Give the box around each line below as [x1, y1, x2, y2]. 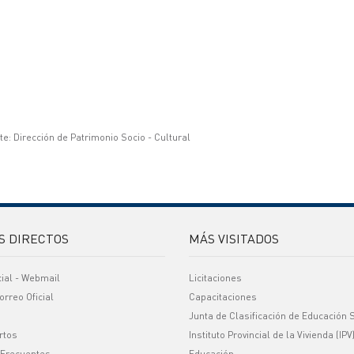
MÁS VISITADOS [189, 230, 279, 247]
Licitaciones [189, 272, 242, 284]
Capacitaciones [189, 291, 257, 303]
